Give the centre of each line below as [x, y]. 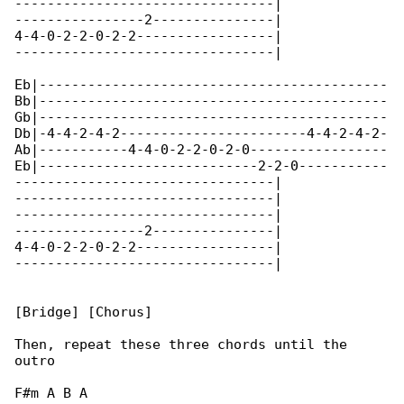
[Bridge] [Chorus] [83, 312]
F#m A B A [51, 394]
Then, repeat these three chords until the [185, 345]
